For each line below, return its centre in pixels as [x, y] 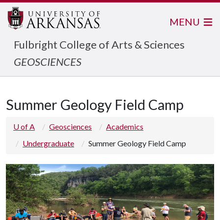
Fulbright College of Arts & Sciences [99, 44]
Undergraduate [48, 143]
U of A [24, 126]
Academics [125, 126]
